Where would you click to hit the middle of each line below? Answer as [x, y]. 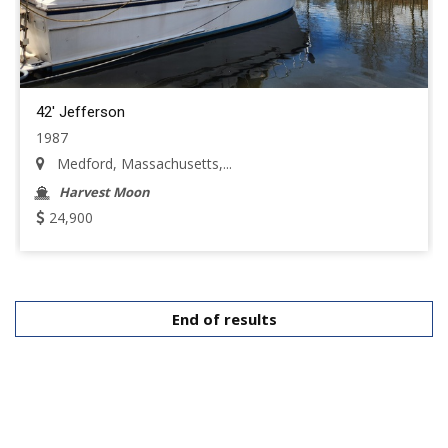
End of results [224, 319]
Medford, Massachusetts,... [142, 163]
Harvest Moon [104, 192]
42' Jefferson [80, 112]
